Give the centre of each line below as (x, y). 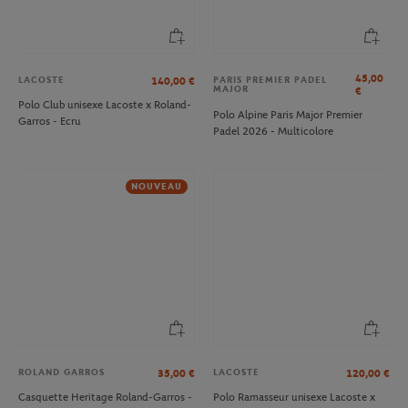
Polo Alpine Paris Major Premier (288, 115)
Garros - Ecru (50, 122)
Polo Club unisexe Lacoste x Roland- (105, 105)
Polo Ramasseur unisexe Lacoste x (294, 398)
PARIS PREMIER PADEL (270, 81)
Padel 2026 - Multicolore (273, 132)
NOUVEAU (157, 186)
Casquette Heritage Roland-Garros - (105, 398)
